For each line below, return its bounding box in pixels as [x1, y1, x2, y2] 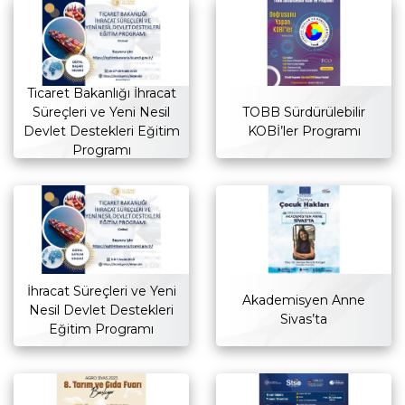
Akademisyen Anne [242, 292, 365, 309]
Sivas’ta [280, 311, 327, 328]
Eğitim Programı [49, 320, 154, 337]
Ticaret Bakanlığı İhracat [26, 84, 176, 101]
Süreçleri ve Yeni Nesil [33, 103, 170, 120]
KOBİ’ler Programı [247, 122, 361, 139]
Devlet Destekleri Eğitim [23, 122, 180, 139]
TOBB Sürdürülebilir [242, 103, 365, 120]
